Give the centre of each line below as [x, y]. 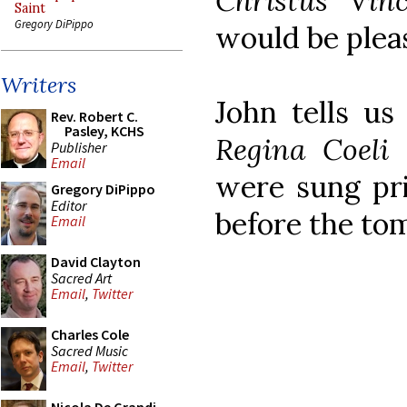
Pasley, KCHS [104, 131]
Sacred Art [81, 278]
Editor [69, 205]
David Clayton [96, 262]
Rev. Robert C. [94, 116]
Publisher [79, 147]
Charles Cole [90, 334]
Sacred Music [89, 350]
